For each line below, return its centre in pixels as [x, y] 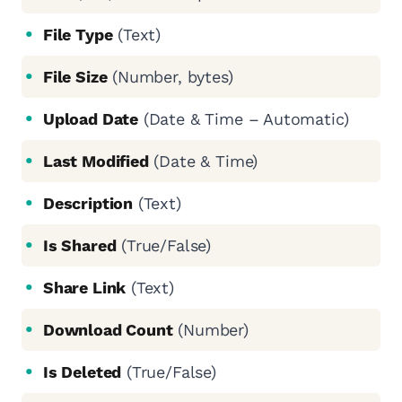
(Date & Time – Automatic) [244, 119]
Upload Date [91, 119]
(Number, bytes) [170, 77]
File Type [78, 35]
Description [88, 204]
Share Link [85, 288]
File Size [75, 77]
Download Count [108, 330]
